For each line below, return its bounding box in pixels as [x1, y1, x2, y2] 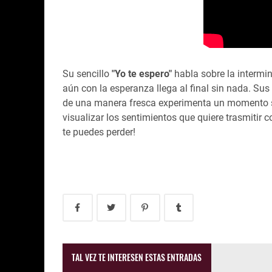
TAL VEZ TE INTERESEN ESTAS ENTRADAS [72, 251, 202, 264]
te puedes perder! [63, 126, 135, 138]
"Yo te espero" [112, 67, 172, 80]
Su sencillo [63, 67, 112, 80]
